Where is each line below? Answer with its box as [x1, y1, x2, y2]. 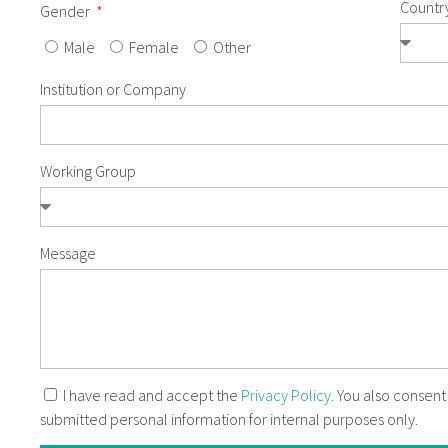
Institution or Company [40, 78, 186, 99]
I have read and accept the [63, 384, 241, 405]
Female [129, 36, 179, 57]
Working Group [40, 160, 136, 181]
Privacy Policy [241, 384, 331, 405]
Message [40, 242, 96, 263]
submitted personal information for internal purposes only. [40, 408, 418, 429]
